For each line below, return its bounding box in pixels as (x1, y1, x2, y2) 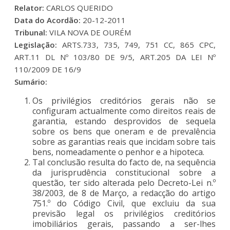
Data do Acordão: (14, 14, 81, 25)
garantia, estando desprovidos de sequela (32, 115, 216, 127)
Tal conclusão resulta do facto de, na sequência (32, 156, 216, 168)
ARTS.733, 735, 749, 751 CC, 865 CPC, (57, 39, 216, 50)
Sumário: (14, 76, 48, 87)
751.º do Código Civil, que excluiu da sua (32, 197, 216, 209)
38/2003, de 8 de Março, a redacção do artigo (32, 187, 216, 199)
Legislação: (14, 39, 57, 50)
